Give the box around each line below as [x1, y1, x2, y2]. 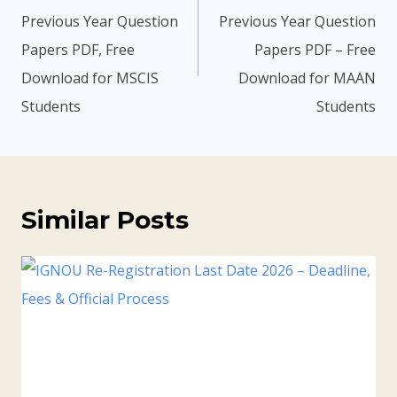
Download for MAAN [238, 68, 376, 89]
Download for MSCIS [21, 68, 159, 89]
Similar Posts [21, 205, 189, 236]
